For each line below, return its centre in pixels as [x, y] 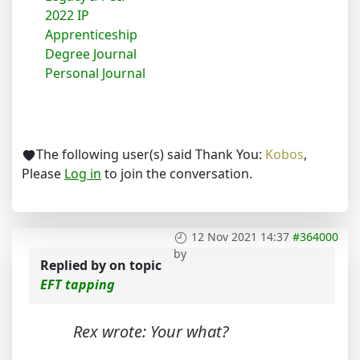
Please [43, 174]
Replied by [75, 265]
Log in [83, 174]
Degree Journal [91, 54]
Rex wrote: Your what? [151, 331]
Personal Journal [95, 73]
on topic [135, 265]
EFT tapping [78, 284]
